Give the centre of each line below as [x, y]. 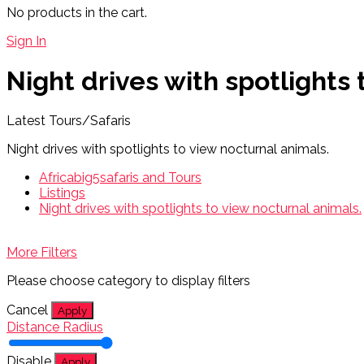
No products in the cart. [77, 12]
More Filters [42, 253]
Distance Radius [55, 327]
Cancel [27, 310]
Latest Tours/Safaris [69, 121]
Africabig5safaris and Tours [120, 178]
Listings [62, 193]
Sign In [26, 41]
